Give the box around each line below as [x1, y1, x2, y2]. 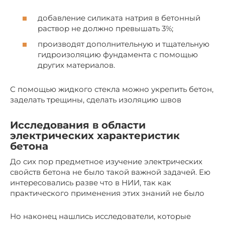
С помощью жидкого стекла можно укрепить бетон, [10, 84, 213, 94]
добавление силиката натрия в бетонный [38, 13, 200, 23]
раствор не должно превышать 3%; [38, 23, 173, 33]
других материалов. [38, 60, 115, 70]
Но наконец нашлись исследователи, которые [10, 211, 191, 221]
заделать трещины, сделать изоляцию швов [10, 95, 181, 105]
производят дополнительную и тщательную [38, 39, 209, 49]
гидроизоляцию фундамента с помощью [38, 50, 198, 60]
